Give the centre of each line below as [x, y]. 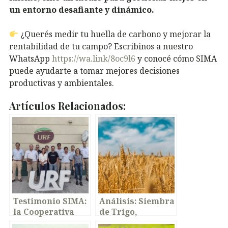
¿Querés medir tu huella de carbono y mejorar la [115, 34]
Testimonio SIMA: [50, 202]
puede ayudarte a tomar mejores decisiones [94, 71]
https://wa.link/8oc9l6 [94, 59]
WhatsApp [31, 59]
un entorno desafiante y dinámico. [82, 10]
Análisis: [118, 202]
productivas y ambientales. [62, 83]
